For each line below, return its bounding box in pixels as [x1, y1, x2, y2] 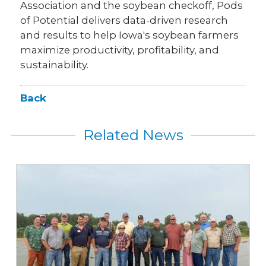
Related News [83, 125, 183, 144]
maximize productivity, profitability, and [20, 44, 220, 56]
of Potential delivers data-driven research [20, 14, 229, 26]
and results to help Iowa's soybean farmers [20, 29, 239, 41]
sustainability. [20, 59, 89, 71]
